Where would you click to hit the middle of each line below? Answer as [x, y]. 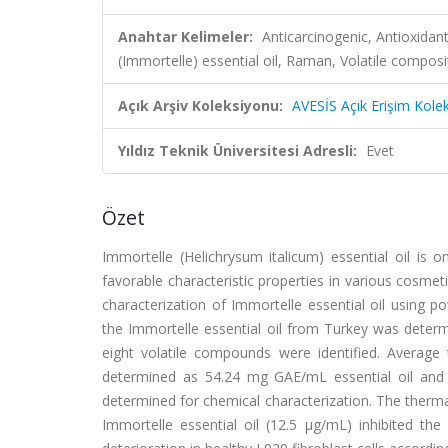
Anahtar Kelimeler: [185, 36]
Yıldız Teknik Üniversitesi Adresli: [237, 150]
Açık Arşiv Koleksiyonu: [200, 105]
